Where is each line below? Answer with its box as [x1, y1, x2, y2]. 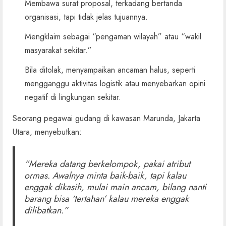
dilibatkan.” [24, 203, 68, 217]
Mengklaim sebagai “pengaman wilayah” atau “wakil [25, 30, 201, 42]
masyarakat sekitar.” [25, 44, 92, 56]
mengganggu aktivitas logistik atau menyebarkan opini [25, 77, 205, 89]
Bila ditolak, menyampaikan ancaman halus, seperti [25, 64, 195, 76]
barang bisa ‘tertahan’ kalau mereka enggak [24, 192, 189, 205]
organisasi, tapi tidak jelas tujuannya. [25, 11, 148, 23]
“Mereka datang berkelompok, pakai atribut [24, 157, 190, 171]
